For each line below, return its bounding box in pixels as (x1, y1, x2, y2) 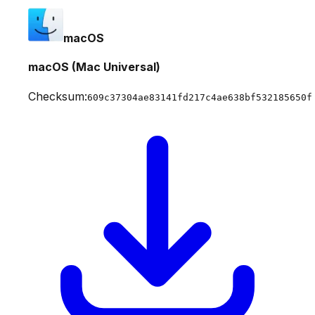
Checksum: (28, 89, 87, 103)
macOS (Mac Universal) (28, 60, 160, 75)
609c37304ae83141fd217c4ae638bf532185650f (87, 91, 312, 103)
